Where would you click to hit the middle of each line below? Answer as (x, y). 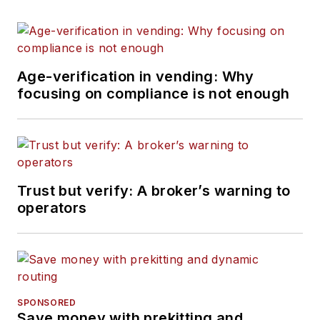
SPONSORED (47, 303)
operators (52, 208)
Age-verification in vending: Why (136, 77)
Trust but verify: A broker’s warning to (154, 191)
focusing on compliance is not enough (154, 94)
